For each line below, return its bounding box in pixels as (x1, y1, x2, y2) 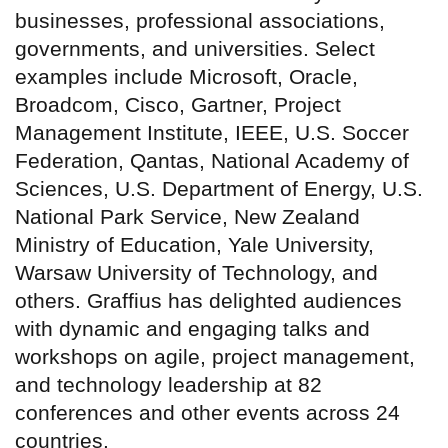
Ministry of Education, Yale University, (15, 232, 374, 256)
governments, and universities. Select (15, 36, 375, 60)
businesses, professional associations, (15, 8, 385, 32)
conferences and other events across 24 (15, 400, 400, 424)
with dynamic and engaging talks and (15, 316, 370, 340)
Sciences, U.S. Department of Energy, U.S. (15, 176, 423, 200)
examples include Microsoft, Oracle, (15, 64, 358, 88)
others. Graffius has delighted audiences (15, 288, 402, 312)
